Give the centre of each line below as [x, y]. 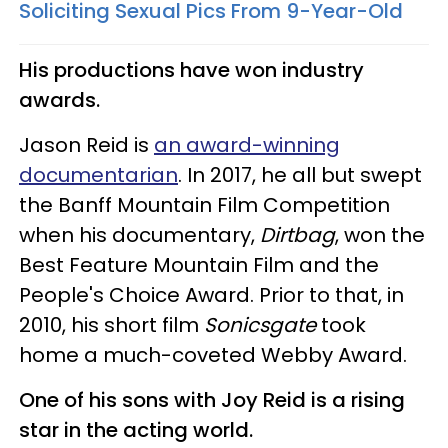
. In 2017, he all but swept [300, 174]
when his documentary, [139, 234]
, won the [380, 234]
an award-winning [247, 144]
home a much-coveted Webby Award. [213, 354]
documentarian [98, 174]
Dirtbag [297, 234]
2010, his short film [111, 324]
